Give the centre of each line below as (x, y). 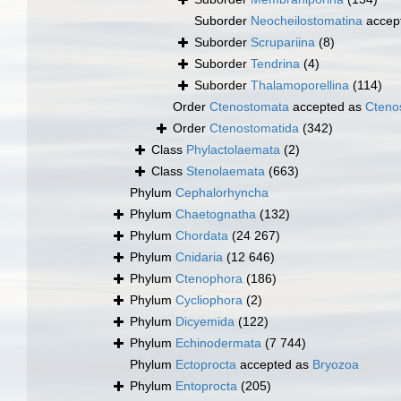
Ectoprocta (206, 365)
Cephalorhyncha (222, 193)
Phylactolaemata (233, 150)
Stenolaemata (226, 171)
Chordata (202, 236)
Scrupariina (283, 43)
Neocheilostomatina (307, 21)
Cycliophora (209, 300)
